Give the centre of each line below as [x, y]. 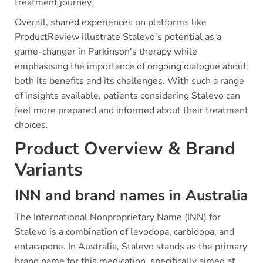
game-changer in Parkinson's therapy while [106, 52]
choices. [31, 125]
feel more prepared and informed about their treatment [131, 110]
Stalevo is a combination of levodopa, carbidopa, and [124, 232]
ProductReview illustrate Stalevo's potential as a [118, 37]
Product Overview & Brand [125, 149]
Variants [49, 170]
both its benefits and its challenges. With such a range [129, 81]
